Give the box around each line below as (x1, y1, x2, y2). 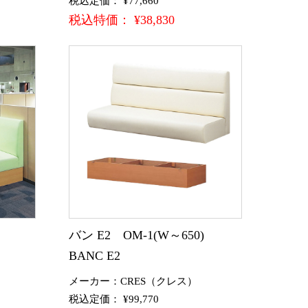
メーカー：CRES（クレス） (69, 275, 197, 287)
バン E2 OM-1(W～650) (69, 228, 217, 242)
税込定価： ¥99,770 (69, 293, 159, 305)
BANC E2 (69, 249, 120, 263)
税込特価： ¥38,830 (69, 12, 175, 27)
